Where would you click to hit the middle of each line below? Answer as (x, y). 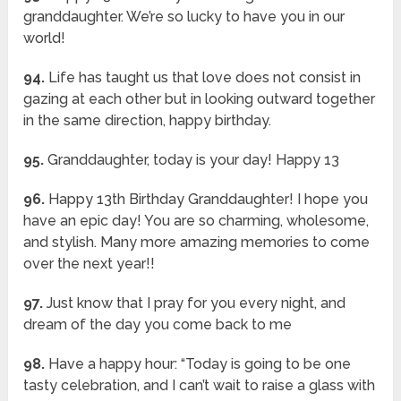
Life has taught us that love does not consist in (203, 78)
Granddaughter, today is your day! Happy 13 (192, 160)
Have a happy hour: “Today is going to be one (198, 364)
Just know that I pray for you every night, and (195, 303)
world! (45, 38)
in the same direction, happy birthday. (148, 121)
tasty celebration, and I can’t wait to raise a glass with (200, 386)
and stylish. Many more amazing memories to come (197, 243)
